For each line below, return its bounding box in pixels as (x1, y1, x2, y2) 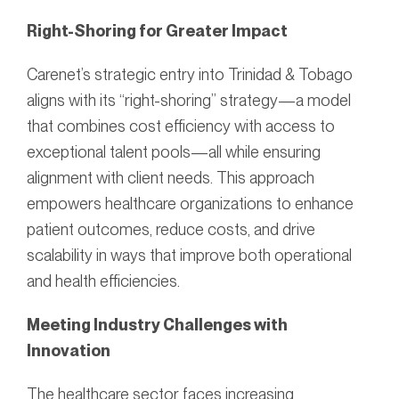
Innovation (27, 341, 113, 361)
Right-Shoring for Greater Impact (27, 21, 290, 41)
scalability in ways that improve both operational (27, 246, 352, 265)
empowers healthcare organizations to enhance (27, 194, 354, 214)
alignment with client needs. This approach (27, 168, 314, 188)
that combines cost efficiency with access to (27, 117, 335, 136)
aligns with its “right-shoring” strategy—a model (27, 91, 351, 110)
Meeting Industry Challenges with (27, 315, 288, 335)
